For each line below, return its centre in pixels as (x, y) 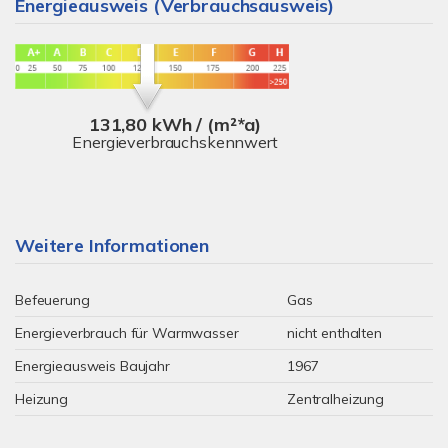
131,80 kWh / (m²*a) (175, 124)
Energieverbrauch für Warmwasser (127, 333)
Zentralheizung (335, 399)
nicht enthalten (334, 333)
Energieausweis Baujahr (92, 366)
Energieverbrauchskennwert (175, 141)
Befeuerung (52, 300)
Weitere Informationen (112, 245)
